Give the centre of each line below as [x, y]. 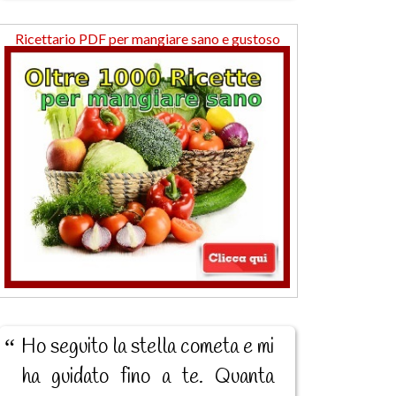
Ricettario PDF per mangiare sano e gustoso [147, 39]
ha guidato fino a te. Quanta [147, 377]
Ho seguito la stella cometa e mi [147, 347]
